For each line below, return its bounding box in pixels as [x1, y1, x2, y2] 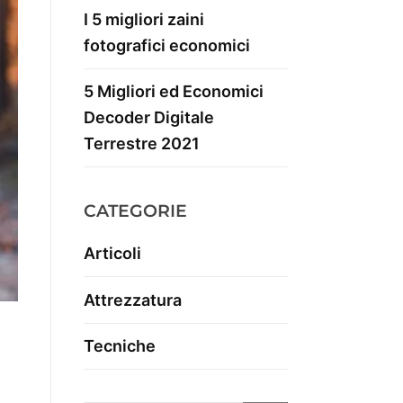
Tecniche [84, 336, 156, 356]
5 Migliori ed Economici [84, 82, 264, 102]
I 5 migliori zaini [84, 9, 204, 29]
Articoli [84, 244, 141, 264]
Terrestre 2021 [84, 134, 200, 154]
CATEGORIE [84, 201, 187, 222]
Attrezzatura [84, 290, 182, 309]
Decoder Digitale [84, 108, 214, 128]
